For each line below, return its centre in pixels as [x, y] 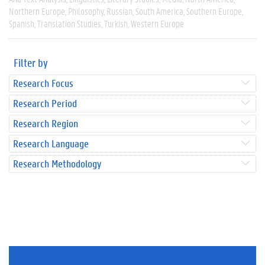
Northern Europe [37, 11]
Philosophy [86, 11]
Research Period [45, 103]
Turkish [116, 23]
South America [159, 11]
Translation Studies [69, 23]
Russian [119, 11]
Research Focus [43, 83]
